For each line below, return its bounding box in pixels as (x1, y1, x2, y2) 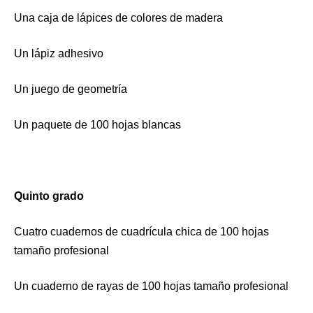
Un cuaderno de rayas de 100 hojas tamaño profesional (14, 279, 289, 292)
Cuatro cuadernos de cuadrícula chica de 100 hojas (14, 225, 269, 238)
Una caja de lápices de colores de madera (14, 11, 223, 24)
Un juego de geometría (14, 82, 127, 95)
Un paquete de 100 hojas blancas (14, 118, 181, 131)
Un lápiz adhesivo (14, 47, 103, 59)
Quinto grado (14, 189, 84, 202)
